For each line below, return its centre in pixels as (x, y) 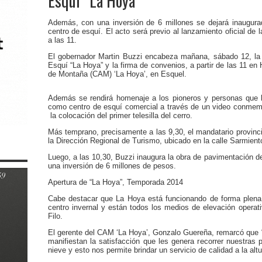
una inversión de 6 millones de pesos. (112, 166)
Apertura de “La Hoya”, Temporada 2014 (115, 182)
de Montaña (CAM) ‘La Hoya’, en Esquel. (119, 74)
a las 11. (62, 40)
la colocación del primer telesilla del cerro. (120, 116)
